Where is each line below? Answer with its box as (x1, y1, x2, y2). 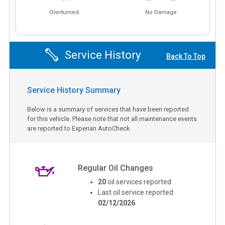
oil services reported (107, 177, 172, 186)
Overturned (49, 9, 79, 16)
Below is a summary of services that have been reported (27, 105, 189, 113)
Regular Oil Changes (78, 163, 154, 173)
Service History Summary (27, 85, 121, 95)
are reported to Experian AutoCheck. (27, 124, 132, 132)
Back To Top (166, 52, 205, 61)
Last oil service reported (98, 188, 174, 196)
